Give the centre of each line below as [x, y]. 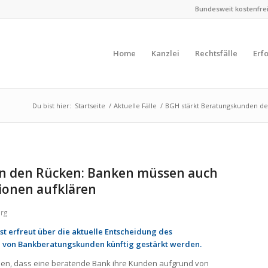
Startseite [90, 106]
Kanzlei [165, 53]
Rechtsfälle [216, 53]
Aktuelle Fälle [135, 106]
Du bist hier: [52, 106]
